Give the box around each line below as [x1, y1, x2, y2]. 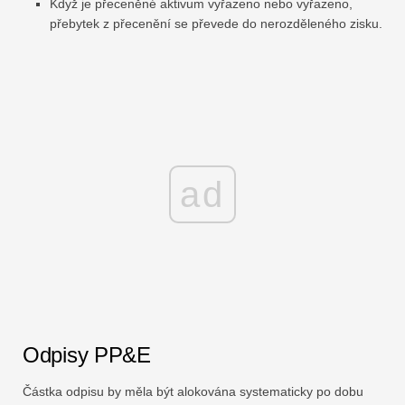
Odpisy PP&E [23, 343, 151, 368]
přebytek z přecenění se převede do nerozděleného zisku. [50, 16, 382, 32]
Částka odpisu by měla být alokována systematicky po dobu [23, 384, 363, 400]
